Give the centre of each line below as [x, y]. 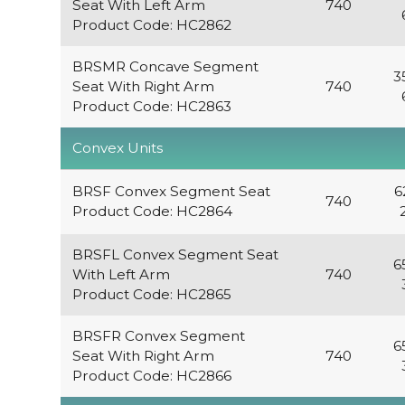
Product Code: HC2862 [151, 25]
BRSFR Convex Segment [158, 336]
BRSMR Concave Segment [165, 67]
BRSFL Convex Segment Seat [175, 255]
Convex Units [117, 148]
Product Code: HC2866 [151, 376]
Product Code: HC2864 [152, 212]
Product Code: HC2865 [151, 295]
